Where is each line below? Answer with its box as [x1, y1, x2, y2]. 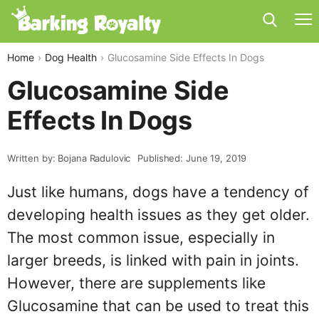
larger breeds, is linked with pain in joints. [7, 251, 299, 269]
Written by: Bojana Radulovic [7, 152, 131, 164]
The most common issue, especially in [7, 229, 275, 246]
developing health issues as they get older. [7, 206, 310, 224]
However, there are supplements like [7, 274, 266, 292]
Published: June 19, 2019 [137, 152, 247, 164]
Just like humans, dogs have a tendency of [7, 183, 309, 201]
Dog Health [45, 51, 97, 63]
